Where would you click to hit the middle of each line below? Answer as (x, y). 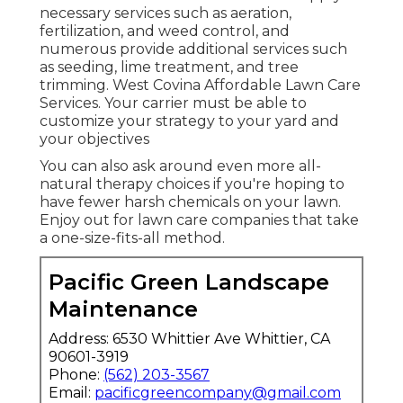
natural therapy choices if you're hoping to (192, 184)
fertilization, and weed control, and (165, 31)
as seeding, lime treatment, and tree (169, 67)
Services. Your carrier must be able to (173, 103)
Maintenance (123, 309)
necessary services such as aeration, (166, 13)
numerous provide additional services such (193, 49)
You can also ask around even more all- (180, 166)
